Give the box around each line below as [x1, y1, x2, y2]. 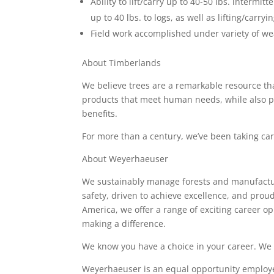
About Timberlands [82, 57, 161, 68]
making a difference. [82, 218, 169, 229]
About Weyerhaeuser [82, 153, 169, 165]
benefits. [82, 108, 120, 119]
